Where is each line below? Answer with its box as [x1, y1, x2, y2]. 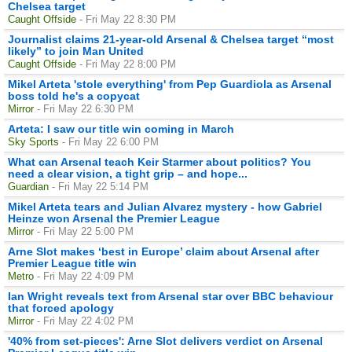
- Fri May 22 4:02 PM [37, 314, 134, 327]
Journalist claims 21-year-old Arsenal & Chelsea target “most [8, 32, 334, 46]
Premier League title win [8, 256, 137, 269]
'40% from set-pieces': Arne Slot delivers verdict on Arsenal [8, 334, 323, 347]
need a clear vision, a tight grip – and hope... [8, 167, 247, 180]
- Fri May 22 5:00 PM [37, 225, 134, 237]
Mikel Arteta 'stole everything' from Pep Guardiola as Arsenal [8, 77, 332, 90]
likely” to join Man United [8, 44, 144, 57]
